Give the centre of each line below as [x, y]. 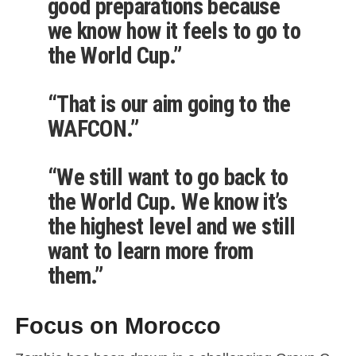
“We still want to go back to [168, 178]
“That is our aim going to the [169, 104]
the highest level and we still [171, 227]
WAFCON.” [93, 129]
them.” [75, 276]
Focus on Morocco [118, 326]
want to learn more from [150, 252]
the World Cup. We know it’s [167, 202]
